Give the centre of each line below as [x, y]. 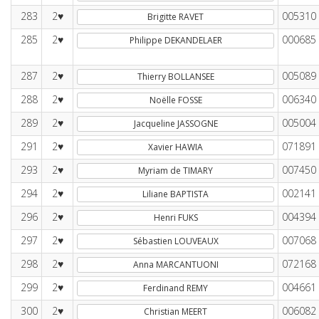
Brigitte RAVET [176, 17]
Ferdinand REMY [176, 288]
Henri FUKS [176, 218]
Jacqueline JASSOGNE [176, 124]
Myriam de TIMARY [176, 171]
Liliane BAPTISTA [176, 194]
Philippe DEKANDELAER [176, 40]
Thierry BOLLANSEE [176, 77]
